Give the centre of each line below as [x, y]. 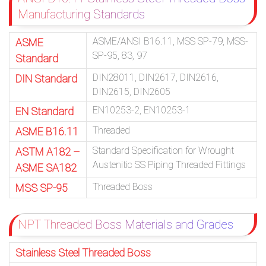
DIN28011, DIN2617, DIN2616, [156, 77]
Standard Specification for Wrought [163, 150]
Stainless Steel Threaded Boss [83, 252]
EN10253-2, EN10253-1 [142, 110]
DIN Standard [46, 78]
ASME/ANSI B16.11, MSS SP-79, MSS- [170, 41]
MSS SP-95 [42, 188]
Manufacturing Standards [81, 14]
